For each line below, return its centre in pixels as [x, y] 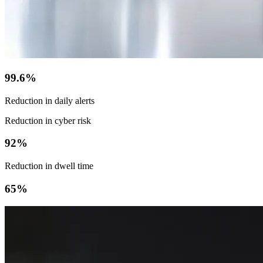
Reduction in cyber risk [48, 120]
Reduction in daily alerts [50, 100]
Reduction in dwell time [49, 166]
